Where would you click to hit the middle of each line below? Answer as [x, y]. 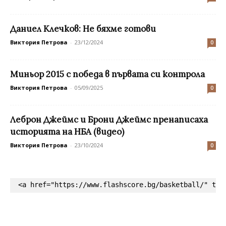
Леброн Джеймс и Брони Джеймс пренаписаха [109, 119]
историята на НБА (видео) [67, 131]
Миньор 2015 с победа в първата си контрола [107, 74]
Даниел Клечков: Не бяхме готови [83, 29]
